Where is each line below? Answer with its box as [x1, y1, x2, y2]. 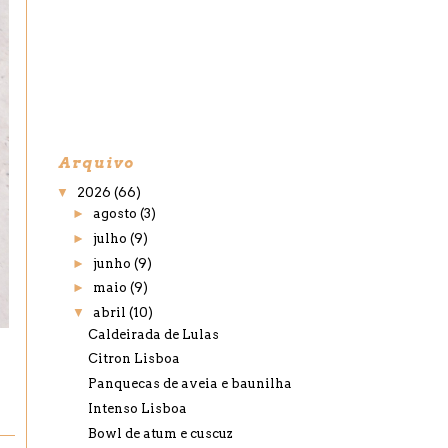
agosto [92, 206, 140, 221]
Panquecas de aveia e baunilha [88, 376, 293, 391]
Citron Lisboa [88, 351, 181, 367]
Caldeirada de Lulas [88, 326, 220, 342]
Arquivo [59, 154, 135, 172]
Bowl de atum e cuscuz [88, 425, 234, 441]
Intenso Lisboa [88, 400, 188, 416]
